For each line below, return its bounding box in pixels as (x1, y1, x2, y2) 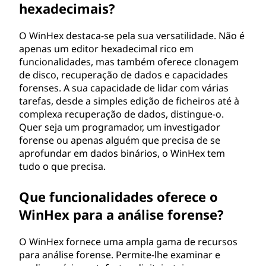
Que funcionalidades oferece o (19, 188, 218, 205)
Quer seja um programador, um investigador (19, 121, 220, 134)
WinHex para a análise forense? (19, 205, 224, 223)
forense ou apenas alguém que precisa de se (19, 134, 220, 147)
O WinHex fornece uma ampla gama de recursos (19, 235, 237, 248)
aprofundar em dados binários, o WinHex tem (19, 147, 225, 160)
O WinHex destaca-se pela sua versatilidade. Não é (19, 29, 245, 42)
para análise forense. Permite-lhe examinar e (19, 248, 220, 261)
